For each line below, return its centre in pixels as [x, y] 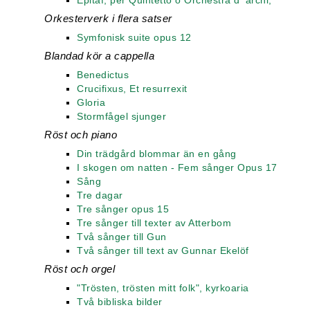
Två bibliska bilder [120, 302]
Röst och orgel [80, 269]
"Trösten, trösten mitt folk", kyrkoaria [163, 288]
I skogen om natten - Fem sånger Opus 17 [177, 167]
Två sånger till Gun [122, 237]
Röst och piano [81, 135]
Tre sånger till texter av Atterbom [154, 223]
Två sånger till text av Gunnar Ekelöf [163, 250]
